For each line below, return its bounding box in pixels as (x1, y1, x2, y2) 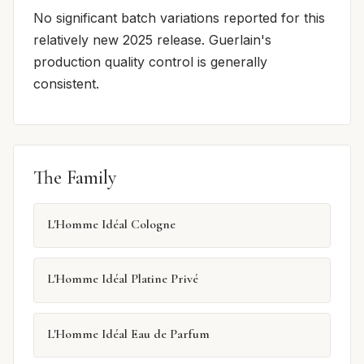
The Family (33, 166, 116, 190)
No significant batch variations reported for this (33, 10, 325, 27)
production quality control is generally (33, 54, 267, 71)
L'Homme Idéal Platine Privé (47, 271, 198, 288)
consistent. (33, 76, 99, 93)
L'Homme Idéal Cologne (47, 216, 175, 233)
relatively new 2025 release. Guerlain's (33, 32, 271, 49)
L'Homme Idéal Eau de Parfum (47, 325, 210, 342)
